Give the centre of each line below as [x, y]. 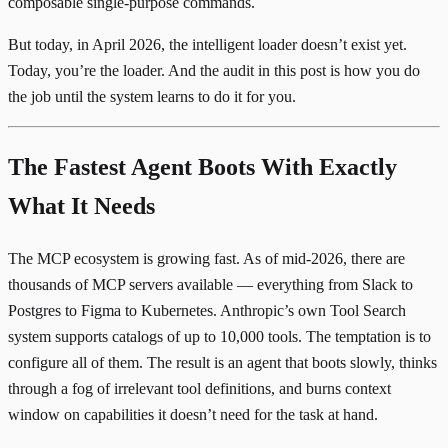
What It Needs [81, 205]
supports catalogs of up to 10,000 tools [176, 336]
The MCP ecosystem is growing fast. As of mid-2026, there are [206, 258]
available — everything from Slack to [293, 284]
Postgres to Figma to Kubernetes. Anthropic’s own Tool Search [207, 310]
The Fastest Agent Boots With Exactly [202, 166]
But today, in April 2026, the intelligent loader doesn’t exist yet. [207, 44]
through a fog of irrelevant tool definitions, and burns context [199, 388]
